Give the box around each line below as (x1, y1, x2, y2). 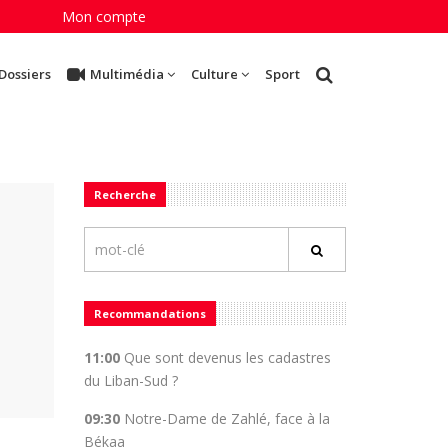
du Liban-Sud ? (83, 371, 178, 390)
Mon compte (62, 7, 146, 26)
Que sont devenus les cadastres (119, 348, 331, 367)
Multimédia (90, 65, 164, 83)
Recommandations (93, 306, 206, 321)
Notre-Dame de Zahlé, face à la (119, 409, 330, 428)
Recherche (93, 187, 156, 202)
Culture (191, 65, 238, 83)
